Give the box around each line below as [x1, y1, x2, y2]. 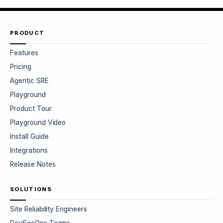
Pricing [10, 63, 31, 71]
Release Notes [10, 160, 56, 168]
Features [10, 49, 38, 57]
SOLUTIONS [10, 186, 52, 193]
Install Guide [10, 132, 49, 140]
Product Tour [10, 105, 52, 112]
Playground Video [10, 118, 66, 126]
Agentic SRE [10, 77, 49, 85]
